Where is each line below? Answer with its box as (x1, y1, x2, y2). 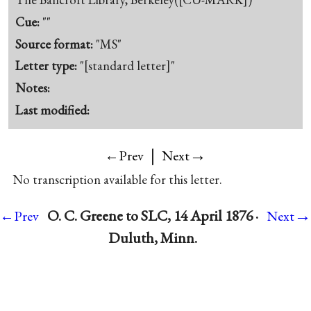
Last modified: (15, 101, 90, 119)
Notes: (15, 79, 51, 97)
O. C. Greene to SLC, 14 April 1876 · (47, 205, 258, 226)
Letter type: (15, 57, 81, 75)
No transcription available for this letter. (12, 170, 222, 188)
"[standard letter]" (80, 57, 176, 75)
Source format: (15, 35, 96, 53)
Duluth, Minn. (108, 227, 197, 248)
